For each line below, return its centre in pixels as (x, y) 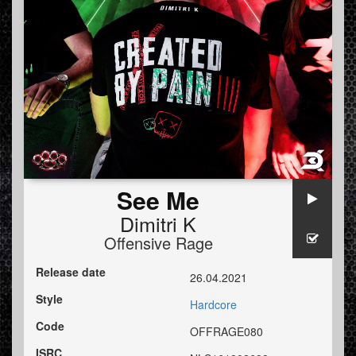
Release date (71, 272)
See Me (158, 200)
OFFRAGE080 (226, 332)
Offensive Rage (158, 243)
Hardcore (213, 305)
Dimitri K (158, 224)
